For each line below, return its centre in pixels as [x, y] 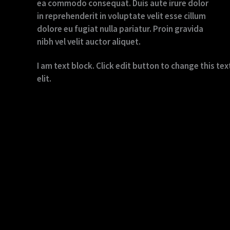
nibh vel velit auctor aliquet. [90, 42]
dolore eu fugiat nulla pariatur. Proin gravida [120, 29]
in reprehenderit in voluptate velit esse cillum [121, 16]
